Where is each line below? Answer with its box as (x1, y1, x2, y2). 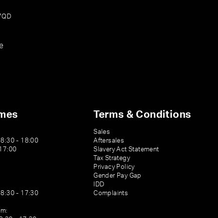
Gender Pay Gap (93, 173, 142, 179)
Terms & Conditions (93, 109, 191, 120)
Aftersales (93, 138, 125, 144)
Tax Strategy (93, 155, 130, 161)
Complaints (93, 190, 128, 196)
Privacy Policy (93, 164, 135, 170)
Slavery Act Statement (93, 146, 159, 152)
